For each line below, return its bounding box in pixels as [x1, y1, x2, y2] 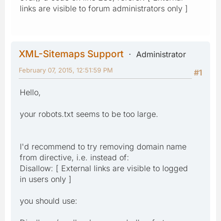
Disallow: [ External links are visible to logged [20, 163, 188, 173]
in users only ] [20, 174, 72, 184]
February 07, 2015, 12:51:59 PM [19, 66, 113, 74]
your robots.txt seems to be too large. [20, 109, 158, 119]
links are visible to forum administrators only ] [20, 3, 188, 13]
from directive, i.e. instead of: [20, 152, 129, 162]
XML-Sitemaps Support [19, 47, 124, 60]
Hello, [20, 87, 41, 97]
